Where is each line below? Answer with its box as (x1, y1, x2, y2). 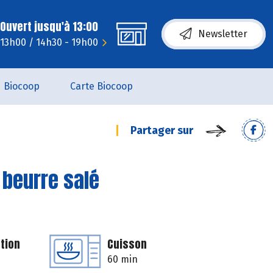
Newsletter (198, 28, 247, 40)
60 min (107, 253, 138, 265)
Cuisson (107, 236, 147, 252)
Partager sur (130, 124, 193, 137)
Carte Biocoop (70, 80, 133, 92)
